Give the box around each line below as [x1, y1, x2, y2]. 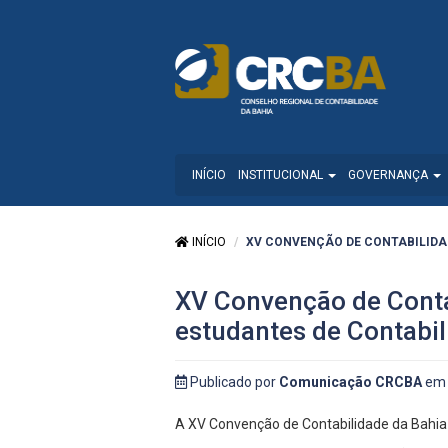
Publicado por [187, 374, 279, 391]
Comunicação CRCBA [279, 374, 422, 391]
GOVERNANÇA [348, 168, 431, 183]
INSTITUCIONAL [238, 168, 326, 183]
